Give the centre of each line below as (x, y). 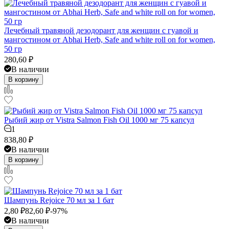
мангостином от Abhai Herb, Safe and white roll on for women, (110, 39)
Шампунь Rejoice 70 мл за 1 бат (59, 200)
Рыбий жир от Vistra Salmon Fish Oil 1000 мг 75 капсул (99, 120)
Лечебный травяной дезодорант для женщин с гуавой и (101, 30)
